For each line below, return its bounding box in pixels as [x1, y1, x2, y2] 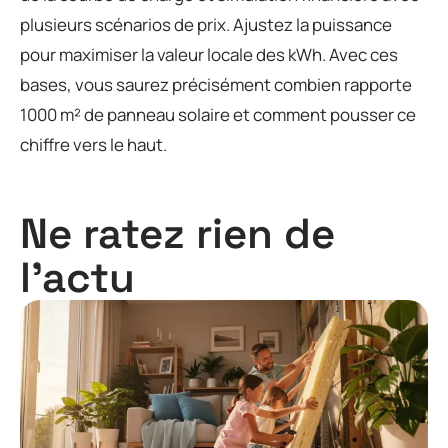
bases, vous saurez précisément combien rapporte [20, 72, 412, 96]
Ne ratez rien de [20, 207, 335, 261]
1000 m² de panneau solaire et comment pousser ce [20, 102, 416, 126]
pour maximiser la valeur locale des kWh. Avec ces [20, 42, 398, 66]
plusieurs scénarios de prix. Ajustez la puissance [20, 12, 392, 36]
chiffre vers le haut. [20, 132, 167, 156]
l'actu [20, 251, 135, 305]
